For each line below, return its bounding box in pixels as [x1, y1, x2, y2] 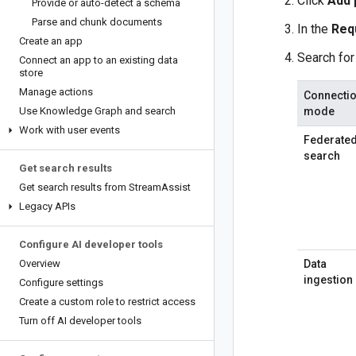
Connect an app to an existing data [19, 54, 178, 66]
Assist [161, 181, 191, 193]
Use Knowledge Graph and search [19, 105, 176, 117]
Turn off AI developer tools [19, 315, 141, 327]
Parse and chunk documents [32, 16, 162, 28]
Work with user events [19, 124, 120, 136]
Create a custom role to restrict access [19, 296, 195, 308]
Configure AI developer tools [19, 238, 163, 250]
